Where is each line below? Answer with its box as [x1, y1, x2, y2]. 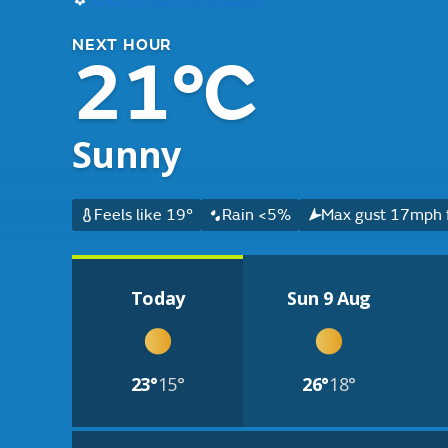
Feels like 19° [93, 205, 193, 225]
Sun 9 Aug [287, 286, 372, 310]
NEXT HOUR [72, 35, 173, 55]
